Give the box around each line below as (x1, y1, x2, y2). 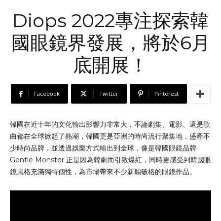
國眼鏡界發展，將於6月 (11, 31, 210, 55)
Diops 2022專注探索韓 (12, 9, 209, 33)
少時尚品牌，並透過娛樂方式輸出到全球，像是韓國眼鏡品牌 (10, 144, 196, 153)
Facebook (34, 90, 60, 98)
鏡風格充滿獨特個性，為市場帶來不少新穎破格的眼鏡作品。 (10, 167, 196, 177)
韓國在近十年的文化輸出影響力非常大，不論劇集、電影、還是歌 (10, 120, 210, 129)
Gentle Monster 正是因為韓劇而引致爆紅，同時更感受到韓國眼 (10, 155, 211, 165)
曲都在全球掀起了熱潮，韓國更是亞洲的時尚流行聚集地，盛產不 (10, 132, 210, 141)
